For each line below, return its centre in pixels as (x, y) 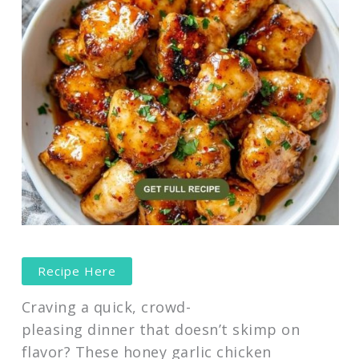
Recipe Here (77, 270)
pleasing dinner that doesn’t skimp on (161, 330)
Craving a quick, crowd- (106, 307)
